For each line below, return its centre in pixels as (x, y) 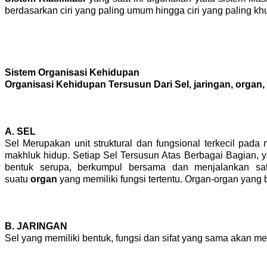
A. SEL (20, 131)
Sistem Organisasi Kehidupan (72, 72)
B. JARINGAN (36, 226)
